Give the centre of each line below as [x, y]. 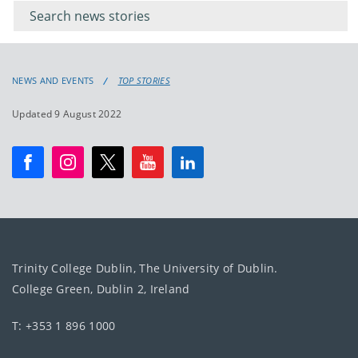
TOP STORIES [144, 81]
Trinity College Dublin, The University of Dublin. [145, 268]
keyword [40, 15]
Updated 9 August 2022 [67, 114]
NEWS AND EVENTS [53, 81]
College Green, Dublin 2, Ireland [101, 289]
